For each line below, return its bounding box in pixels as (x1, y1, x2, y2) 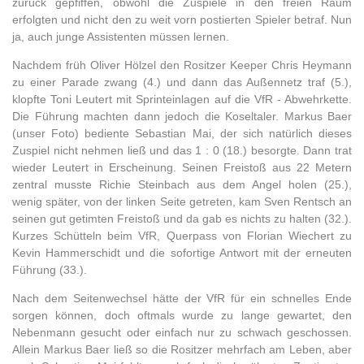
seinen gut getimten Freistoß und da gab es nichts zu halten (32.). (12, 212, 352, 225)
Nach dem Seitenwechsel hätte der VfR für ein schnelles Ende (12, 292, 352, 305)
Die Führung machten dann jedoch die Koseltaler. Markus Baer (12, 110, 352, 123)
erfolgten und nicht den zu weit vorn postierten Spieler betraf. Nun (12, 13, 352, 26)
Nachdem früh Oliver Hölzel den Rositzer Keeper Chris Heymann (12, 58, 352, 71)
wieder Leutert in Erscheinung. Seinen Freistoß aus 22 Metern (12, 161, 352, 174)
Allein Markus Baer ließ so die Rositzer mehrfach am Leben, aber (12, 343, 352, 356)
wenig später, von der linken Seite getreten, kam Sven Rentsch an (12, 195, 352, 208)
